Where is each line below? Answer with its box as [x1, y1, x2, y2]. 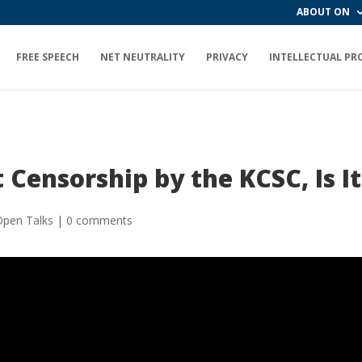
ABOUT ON [297, 5, 350, 19]
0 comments [66, 212, 133, 228]
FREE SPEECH [16, 50, 79, 64]
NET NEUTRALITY [100, 50, 185, 64]
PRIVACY [206, 50, 248, 64]
